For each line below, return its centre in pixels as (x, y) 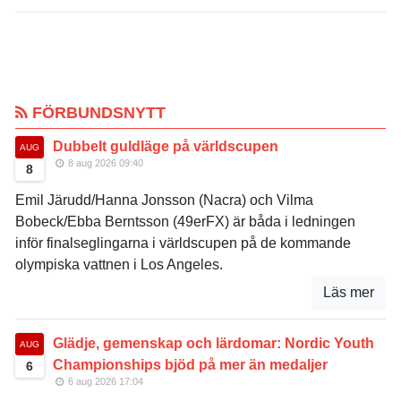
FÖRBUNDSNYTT (97, 112)
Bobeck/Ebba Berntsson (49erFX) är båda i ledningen (185, 221)
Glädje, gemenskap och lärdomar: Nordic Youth (213, 343)
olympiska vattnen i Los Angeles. (119, 264)
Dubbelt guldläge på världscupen (166, 146)
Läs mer (349, 292)
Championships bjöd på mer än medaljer (190, 364)
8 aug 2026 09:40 (105, 162)
